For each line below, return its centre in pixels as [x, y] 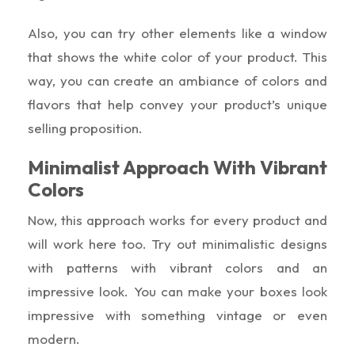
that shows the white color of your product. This [177, 56]
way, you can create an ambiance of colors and [177, 80]
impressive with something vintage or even [177, 315]
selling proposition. [85, 128]
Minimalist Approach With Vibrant [177, 167]
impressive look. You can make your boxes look [177, 291]
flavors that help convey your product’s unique [177, 104]
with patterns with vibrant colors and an [177, 267]
